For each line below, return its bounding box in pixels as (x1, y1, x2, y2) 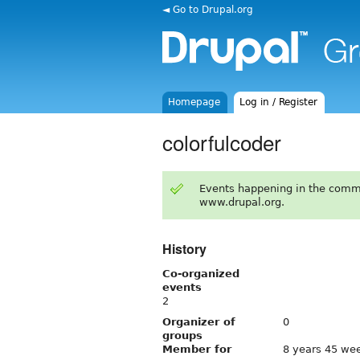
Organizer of (162, 315, 235, 328)
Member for (162, 342, 231, 355)
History (162, 239, 207, 258)
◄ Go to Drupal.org (162, 3, 253, 15)
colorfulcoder (162, 126, 281, 157)
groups (162, 329, 202, 342)
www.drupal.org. (198, 195, 284, 208)
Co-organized (162, 267, 239, 280)
